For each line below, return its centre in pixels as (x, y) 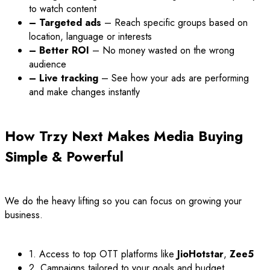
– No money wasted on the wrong (162, 50)
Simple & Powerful (64, 156)
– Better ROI (59, 50)
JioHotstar (200, 254)
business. (24, 215)
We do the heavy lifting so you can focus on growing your (123, 201)
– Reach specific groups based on (174, 22)
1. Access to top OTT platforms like (103, 254)
